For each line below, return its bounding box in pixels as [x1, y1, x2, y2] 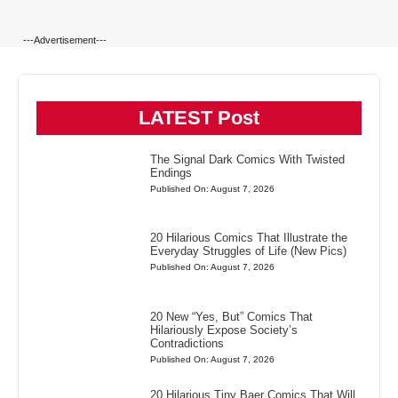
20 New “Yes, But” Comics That [150, 309, 314, 323]
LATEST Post [139, 107, 259, 130]
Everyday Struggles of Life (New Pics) [150, 244, 347, 259]
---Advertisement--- [22, 35, 109, 46]
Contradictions [150, 336, 225, 350]
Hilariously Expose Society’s [150, 322, 298, 337]
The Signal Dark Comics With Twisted [150, 153, 346, 167]
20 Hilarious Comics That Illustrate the [150, 231, 348, 245]
